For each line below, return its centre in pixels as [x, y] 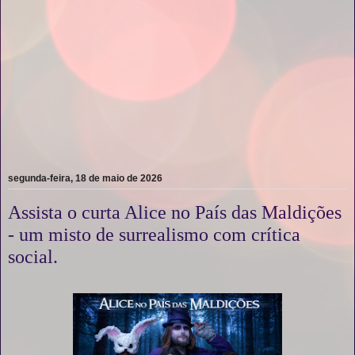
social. [33, 256]
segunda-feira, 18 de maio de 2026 [85, 178]
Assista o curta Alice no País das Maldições [175, 212]
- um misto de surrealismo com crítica [154, 234]
